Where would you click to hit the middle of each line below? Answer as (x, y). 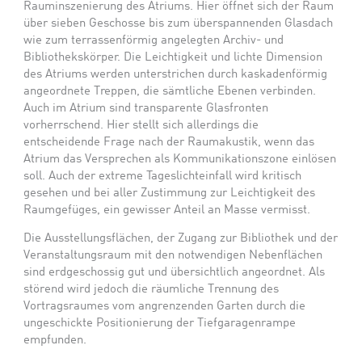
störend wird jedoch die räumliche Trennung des (152, 290)
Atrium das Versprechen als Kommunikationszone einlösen (180, 159)
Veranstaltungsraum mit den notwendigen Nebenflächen (173, 256)
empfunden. (55, 341)
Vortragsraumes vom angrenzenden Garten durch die (165, 307)
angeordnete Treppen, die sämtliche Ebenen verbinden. (170, 91)
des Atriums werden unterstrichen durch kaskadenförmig (176, 74)
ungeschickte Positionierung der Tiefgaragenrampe (160, 324)
